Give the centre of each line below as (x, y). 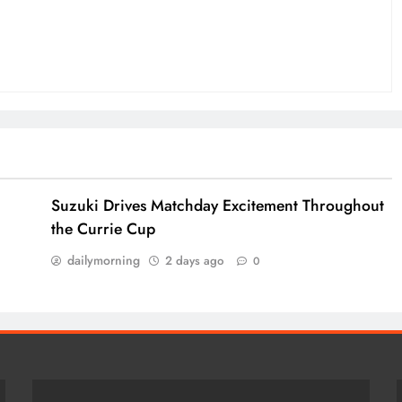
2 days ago (194, 261)
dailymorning (103, 261)
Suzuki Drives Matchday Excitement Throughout (217, 206)
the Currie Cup (103, 229)
